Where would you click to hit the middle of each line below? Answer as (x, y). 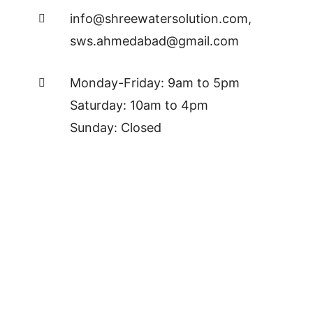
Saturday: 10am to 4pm (139, 105)
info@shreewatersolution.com (159, 18)
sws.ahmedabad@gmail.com (154, 41)
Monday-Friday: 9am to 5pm (155, 82)
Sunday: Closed (116, 127)
